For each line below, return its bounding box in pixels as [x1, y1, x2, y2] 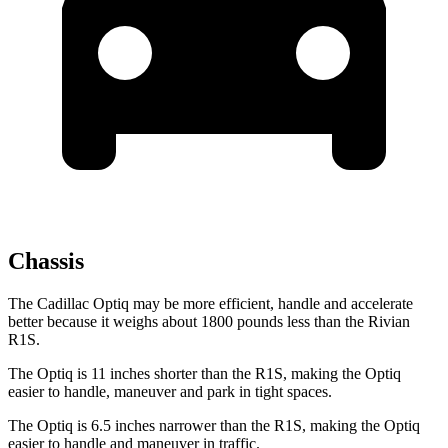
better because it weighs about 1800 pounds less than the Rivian [8, 312, 410, 330]
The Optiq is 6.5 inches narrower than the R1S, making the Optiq [8, 416, 420, 434]
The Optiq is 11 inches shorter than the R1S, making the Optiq [8, 364, 401, 382]
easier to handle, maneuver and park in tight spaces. [8, 382, 332, 400]
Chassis [8, 248, 84, 275]
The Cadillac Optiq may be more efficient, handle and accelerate [8, 294, 413, 312]
